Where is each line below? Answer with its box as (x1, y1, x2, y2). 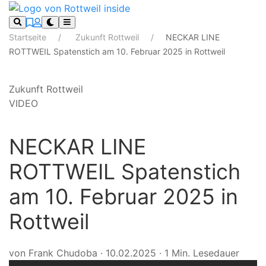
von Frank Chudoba (9, 246, 97, 259)
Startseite (9, 31, 49, 42)
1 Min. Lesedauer (164, 246, 239, 259)
